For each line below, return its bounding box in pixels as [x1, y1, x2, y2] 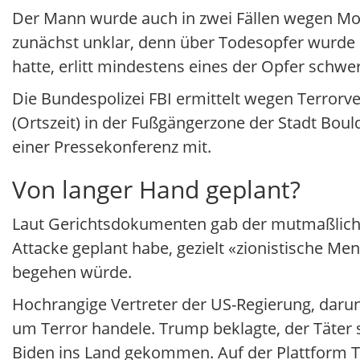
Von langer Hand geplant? [12, 173, 301, 207]
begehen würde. [12, 261, 136, 284]
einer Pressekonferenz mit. [12, 136, 215, 158]
